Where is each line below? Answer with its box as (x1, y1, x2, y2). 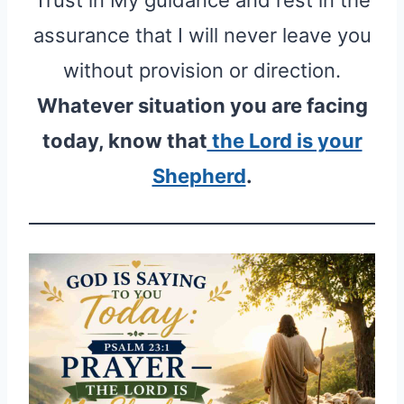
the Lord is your (207, 128, 363, 152)
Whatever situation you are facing (36, 93, 368, 117)
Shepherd (151, 163, 246, 188)
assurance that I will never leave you (32, 23, 372, 47)
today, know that (41, 128, 207, 152)
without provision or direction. (63, 58, 341, 82)
